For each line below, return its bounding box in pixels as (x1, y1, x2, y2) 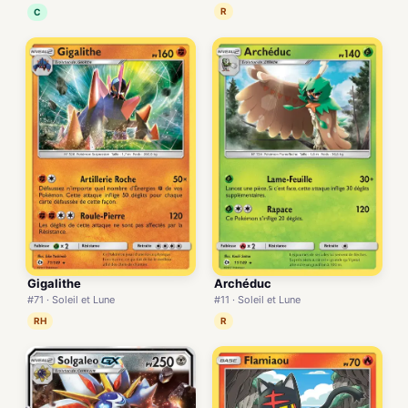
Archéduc (214, 275, 271, 291)
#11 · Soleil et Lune (214, 292, 301, 306)
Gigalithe (27, 275, 81, 291)
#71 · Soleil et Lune (27, 292, 115, 306)
